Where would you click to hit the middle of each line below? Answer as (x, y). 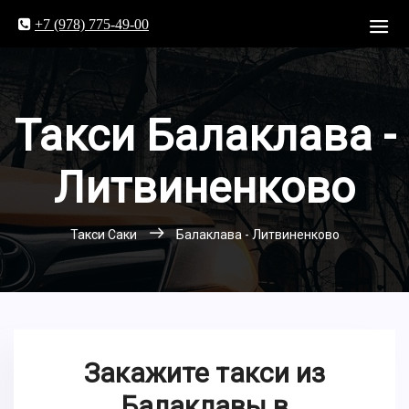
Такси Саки (103, 235)
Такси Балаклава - (204, 136)
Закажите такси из (204, 373)
